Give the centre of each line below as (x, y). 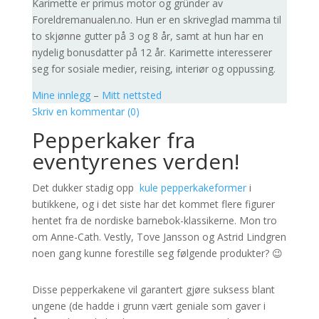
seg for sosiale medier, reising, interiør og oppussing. (153, 69)
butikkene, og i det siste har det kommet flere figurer (153, 204)
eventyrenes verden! (135, 161)
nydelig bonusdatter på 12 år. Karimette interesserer (152, 52)
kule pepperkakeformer (191, 188)
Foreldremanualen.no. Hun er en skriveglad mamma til (156, 20)
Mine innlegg (61, 95)
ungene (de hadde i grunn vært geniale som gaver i (148, 306)
